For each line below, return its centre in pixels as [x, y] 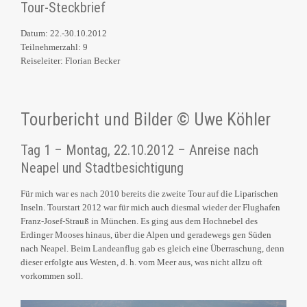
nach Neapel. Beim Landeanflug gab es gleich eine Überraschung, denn [152, 249]
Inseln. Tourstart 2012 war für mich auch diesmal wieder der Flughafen [150, 208]
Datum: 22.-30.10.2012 [64, 34]
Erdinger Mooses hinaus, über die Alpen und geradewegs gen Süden [146, 235]
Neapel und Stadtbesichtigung [102, 168]
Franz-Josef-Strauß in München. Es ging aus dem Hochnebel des [139, 221]
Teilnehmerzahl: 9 [54, 47]
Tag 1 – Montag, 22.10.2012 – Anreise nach [139, 150]
